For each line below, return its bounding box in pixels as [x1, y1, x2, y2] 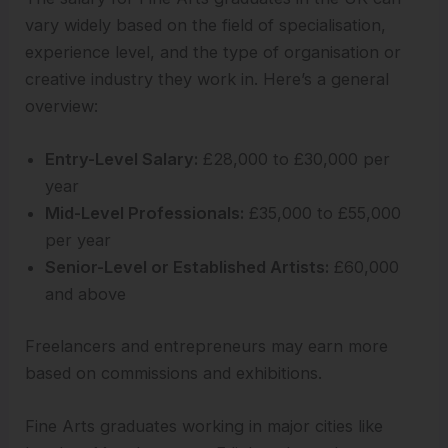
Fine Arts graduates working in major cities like [25, 416, 384, 437]
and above [45, 284, 127, 305]
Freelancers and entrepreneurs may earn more [25, 335, 389, 356]
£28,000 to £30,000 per [198, 149, 391, 170]
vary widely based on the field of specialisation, [25, 15, 387, 36]
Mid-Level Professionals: [45, 203, 245, 224]
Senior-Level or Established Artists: [45, 257, 330, 278]
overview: [25, 96, 99, 117]
